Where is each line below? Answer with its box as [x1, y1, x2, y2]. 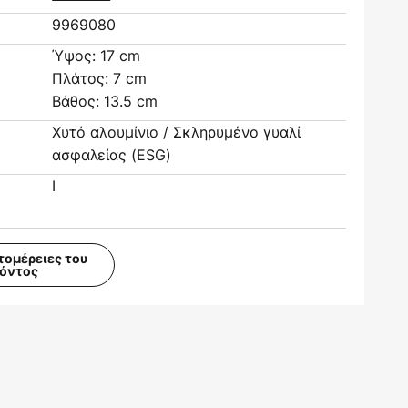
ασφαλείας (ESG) [52, 145, 172, 165]
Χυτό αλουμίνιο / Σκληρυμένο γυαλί [52, 122, 301, 142]
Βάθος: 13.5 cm [52, 91, 158, 111]
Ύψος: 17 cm [52, 46, 141, 66]
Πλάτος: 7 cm [52, 68, 148, 88]
